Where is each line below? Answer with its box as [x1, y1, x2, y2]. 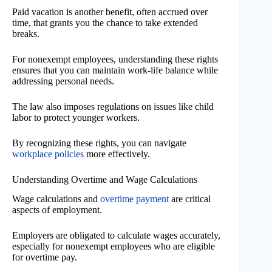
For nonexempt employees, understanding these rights [12, 53, 218, 64]
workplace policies [12, 148, 84, 159]
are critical [169, 194, 211, 205]
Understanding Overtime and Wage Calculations [12, 174, 197, 185]
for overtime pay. [12, 252, 77, 263]
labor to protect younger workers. [12, 112, 140, 123]
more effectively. [84, 148, 150, 159]
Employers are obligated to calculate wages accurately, [12, 230, 220, 241]
